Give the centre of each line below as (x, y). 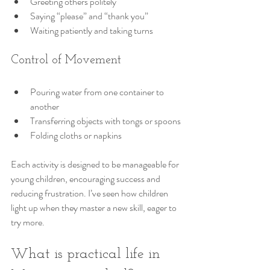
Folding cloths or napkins (76, 135)
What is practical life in (88, 254)
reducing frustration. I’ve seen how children (90, 193)
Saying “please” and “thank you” (89, 16)
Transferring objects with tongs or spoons (105, 121)
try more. (28, 222)
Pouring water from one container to (98, 92)
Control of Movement (66, 60)
